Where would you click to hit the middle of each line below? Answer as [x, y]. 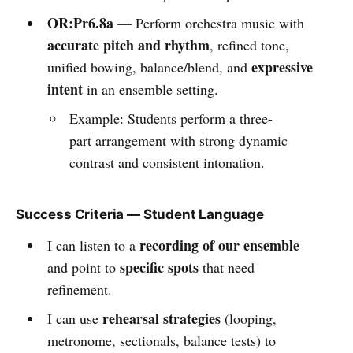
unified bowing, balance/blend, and [149, 67]
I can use [74, 318]
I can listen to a [93, 245]
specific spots [159, 267]
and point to [83, 267]
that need [226, 267]
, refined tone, [249, 45]
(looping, [248, 318]
